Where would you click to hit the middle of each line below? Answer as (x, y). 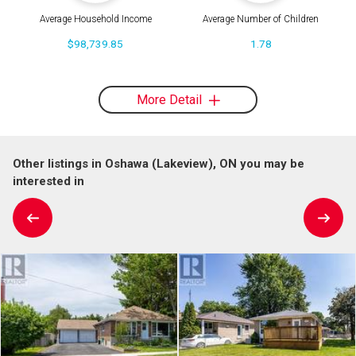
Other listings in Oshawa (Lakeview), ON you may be (159, 163)
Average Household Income (95, 19)
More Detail (170, 99)
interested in (48, 181)
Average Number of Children (261, 19)
